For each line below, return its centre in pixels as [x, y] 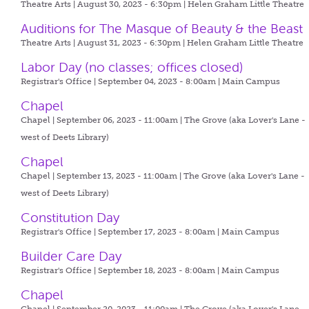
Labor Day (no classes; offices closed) [132, 67]
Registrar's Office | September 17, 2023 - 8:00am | [121, 232]
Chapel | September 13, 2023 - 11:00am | [102, 176]
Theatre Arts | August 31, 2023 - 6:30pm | [104, 43]
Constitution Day [70, 218]
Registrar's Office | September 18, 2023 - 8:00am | [121, 270]
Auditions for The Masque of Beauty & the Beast [162, 29]
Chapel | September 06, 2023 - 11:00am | [103, 120]
